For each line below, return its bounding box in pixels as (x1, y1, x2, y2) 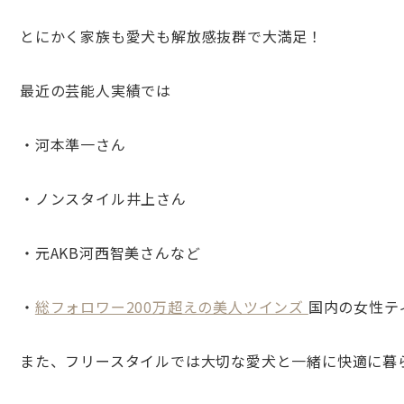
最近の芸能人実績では (20, 79, 171, 101)
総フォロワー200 (34, 296, 153, 317)
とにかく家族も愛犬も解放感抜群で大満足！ (20, 25, 323, 47)
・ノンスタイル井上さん (20, 188, 187, 209)
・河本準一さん (20, 133, 126, 155)
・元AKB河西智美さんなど (20, 242, 201, 263)
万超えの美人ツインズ (152, 296, 308, 317)
